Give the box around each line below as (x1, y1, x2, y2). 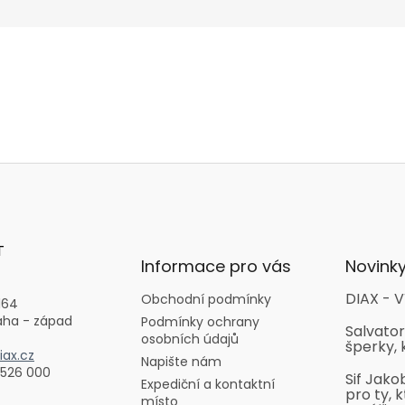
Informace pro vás (140, 255, 291, 278)
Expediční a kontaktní (140, 375, 275, 394)
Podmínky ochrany (140, 313, 259, 332)
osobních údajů (140, 330, 239, 349)
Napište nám (140, 353, 221, 372)
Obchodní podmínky (140, 290, 271, 309)
